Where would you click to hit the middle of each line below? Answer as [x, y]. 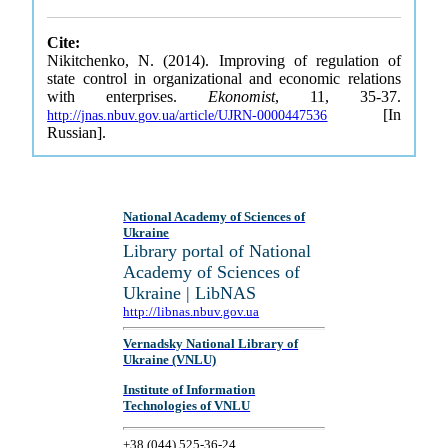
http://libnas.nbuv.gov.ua [191, 311]
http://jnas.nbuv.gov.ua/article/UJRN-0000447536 [187, 115]
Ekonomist [241, 96]
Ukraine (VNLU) [170, 360]
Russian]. [77, 132]
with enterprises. [127, 96]
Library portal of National [217, 251]
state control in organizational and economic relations [224, 78]
